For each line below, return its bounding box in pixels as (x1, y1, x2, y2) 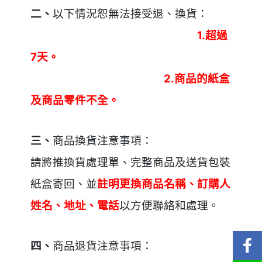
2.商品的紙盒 (30, 71, 230, 85)
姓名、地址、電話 (30, 198, 120, 212)
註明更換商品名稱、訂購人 (97, 177, 231, 191)
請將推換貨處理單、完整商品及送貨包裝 (30, 155, 231, 169)
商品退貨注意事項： (53, 239, 153, 253)
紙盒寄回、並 (30, 177, 98, 191)
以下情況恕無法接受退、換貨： (53, 6, 209, 20)
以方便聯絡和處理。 (119, 198, 220, 212)
